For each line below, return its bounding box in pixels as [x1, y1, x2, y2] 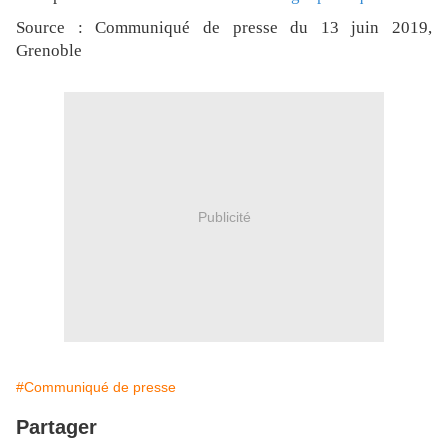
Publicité [197, 208, 251, 225]
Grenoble [16, 41, 82, 61]
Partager [16, 416, 97, 439]
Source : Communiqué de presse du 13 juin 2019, [16, 18, 432, 38]
